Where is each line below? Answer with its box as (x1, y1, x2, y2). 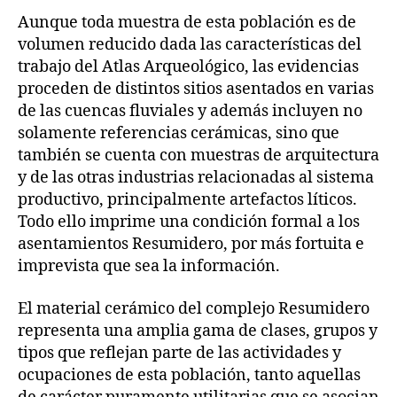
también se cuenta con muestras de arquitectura (18, 145, 379, 167)
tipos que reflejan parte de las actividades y (18, 342, 341, 363)
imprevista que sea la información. (18, 256, 280, 277)
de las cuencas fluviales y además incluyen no (18, 101, 362, 122)
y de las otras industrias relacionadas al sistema (18, 167, 374, 189)
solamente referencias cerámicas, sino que (18, 123, 339, 144)
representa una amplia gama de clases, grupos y (18, 320, 378, 341)
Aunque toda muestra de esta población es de (18, 12, 356, 34)
